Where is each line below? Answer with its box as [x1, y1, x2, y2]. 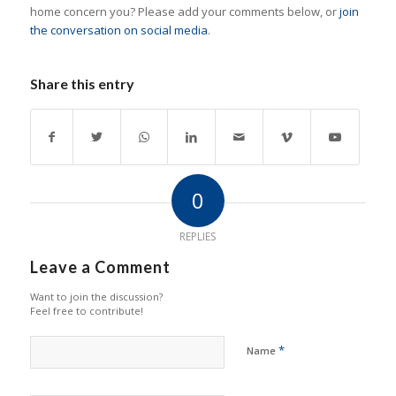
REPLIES [179, 229, 217, 245]
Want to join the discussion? [29, 290, 163, 304]
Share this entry [29, 75, 134, 93]
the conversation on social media [29, 22, 208, 39]
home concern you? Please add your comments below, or [29, 4, 339, 20]
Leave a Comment [29, 257, 171, 278]
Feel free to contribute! [29, 304, 143, 318]
